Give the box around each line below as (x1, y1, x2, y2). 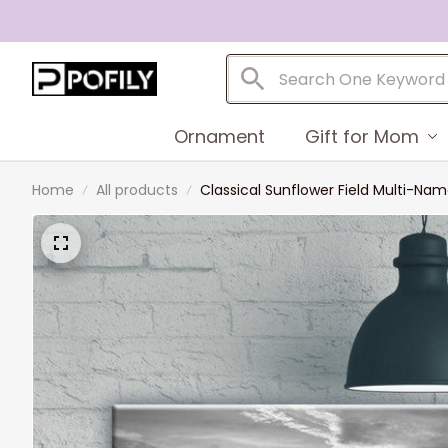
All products (96, 180, 178, 200)
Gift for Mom (304, 123, 419, 149)
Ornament (173, 123, 265, 149)
